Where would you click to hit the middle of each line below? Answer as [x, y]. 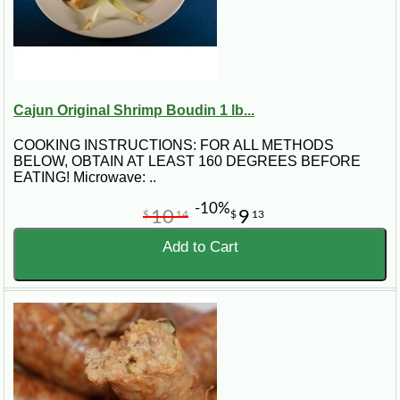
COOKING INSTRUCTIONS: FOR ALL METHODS [174, 146]
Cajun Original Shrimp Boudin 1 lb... [134, 110]
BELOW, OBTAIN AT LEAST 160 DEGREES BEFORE [187, 162]
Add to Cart [200, 247]
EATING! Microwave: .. [85, 178]
